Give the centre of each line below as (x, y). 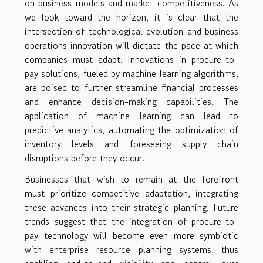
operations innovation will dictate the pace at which (131, 45)
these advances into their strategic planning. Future (131, 207)
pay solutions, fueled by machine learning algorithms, (131, 73)
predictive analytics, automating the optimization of (131, 129)
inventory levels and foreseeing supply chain (131, 144)
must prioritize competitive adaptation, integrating (131, 193)
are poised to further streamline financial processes (131, 87)
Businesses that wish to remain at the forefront (131, 179)
